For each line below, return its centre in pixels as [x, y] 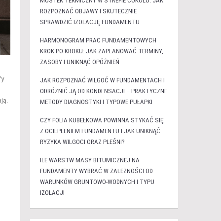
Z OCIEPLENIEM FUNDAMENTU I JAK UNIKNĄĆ [100, 131]
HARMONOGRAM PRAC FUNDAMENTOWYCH [98, 40]
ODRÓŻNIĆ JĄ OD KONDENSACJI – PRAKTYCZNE [103, 91]
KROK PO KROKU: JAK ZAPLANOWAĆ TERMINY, [101, 51]
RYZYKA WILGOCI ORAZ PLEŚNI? [82, 142]
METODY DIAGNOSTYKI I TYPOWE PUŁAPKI [96, 102]
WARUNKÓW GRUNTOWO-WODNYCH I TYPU [97, 182]
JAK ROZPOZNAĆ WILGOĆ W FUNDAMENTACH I [102, 80]
